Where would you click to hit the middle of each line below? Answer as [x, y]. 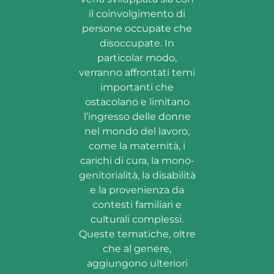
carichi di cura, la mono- [137, 161]
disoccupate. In [137, 43]
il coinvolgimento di [137, 14]
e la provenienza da [137, 190]
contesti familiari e [137, 205]
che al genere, [137, 249]
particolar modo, [137, 58]
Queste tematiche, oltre [137, 234]
